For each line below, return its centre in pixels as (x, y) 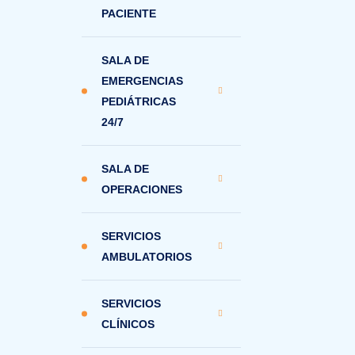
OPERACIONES (142, 189)
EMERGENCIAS (142, 81)
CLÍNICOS (128, 324)
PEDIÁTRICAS (139, 101)
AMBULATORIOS (147, 257)
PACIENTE (129, 13)
